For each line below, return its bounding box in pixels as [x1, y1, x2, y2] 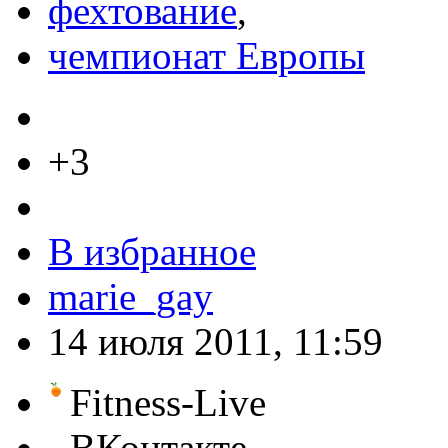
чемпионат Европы [48, 33, 365, 77]
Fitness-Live [70, 380, 266, 424]
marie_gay [48, 274, 213, 318]
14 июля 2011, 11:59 [48, 319, 383, 363]
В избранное [48, 229, 256, 273]
